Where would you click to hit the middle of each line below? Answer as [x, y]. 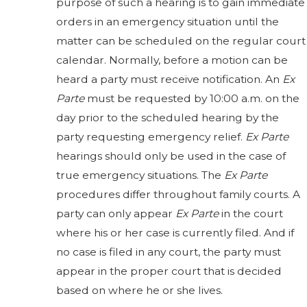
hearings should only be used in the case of [171, 156]
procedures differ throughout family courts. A [178, 194]
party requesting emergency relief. [150, 136]
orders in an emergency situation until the [167, 21]
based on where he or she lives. [139, 290]
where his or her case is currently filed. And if [175, 232]
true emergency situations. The [140, 175]
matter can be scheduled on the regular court [181, 40]
